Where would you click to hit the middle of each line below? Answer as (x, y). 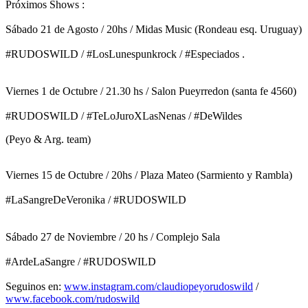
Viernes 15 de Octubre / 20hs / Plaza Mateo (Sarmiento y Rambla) (149, 175)
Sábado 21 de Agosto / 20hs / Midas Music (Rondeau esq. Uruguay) (154, 29)
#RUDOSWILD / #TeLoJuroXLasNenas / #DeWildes (124, 115)
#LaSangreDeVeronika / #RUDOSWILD (96, 199)
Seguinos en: (35, 286)
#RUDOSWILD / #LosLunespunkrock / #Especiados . (125, 54)
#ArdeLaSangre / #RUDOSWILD (81, 261)
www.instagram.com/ (110, 286)
